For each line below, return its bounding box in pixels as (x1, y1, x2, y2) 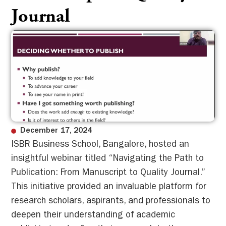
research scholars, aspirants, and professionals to (11, 197, 211, 206)
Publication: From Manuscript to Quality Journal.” (11, 168, 206, 178)
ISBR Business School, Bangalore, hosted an (11, 140, 190, 150)
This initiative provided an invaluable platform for (11, 183, 207, 192)
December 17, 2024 (20, 127, 92, 135)
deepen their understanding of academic (11, 211, 176, 220)
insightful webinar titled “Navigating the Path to (11, 154, 204, 164)
